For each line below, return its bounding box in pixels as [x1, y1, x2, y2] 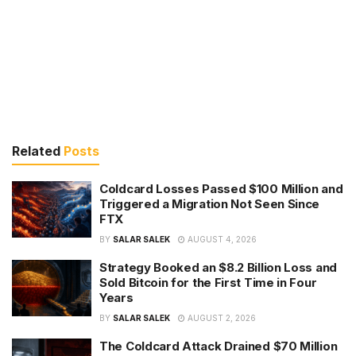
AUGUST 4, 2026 [185, 234, 257, 244]
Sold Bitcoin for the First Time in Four [99, 274, 317, 290]
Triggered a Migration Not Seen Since [99, 195, 320, 211]
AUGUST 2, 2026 [185, 312, 256, 323]
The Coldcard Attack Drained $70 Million [99, 338, 338, 354]
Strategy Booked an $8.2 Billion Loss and [99, 259, 337, 275]
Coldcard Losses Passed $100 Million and [99, 180, 343, 196]
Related [12, 142, 60, 159]
